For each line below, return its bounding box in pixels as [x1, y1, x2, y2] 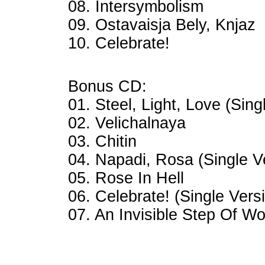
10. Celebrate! [68, 34, 170, 52]
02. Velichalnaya [68, 114, 186, 132]
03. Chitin [68, 132, 137, 150]
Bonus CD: [68, 77, 147, 95]
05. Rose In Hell [68, 169, 184, 187]
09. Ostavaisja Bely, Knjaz [68, 16, 256, 34]
